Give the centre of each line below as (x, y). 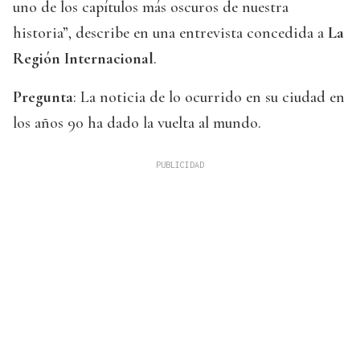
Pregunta (43, 98)
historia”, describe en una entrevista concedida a (170, 33)
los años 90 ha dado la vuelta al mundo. (137, 123)
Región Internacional (83, 59)
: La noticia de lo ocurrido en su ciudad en (209, 98)
